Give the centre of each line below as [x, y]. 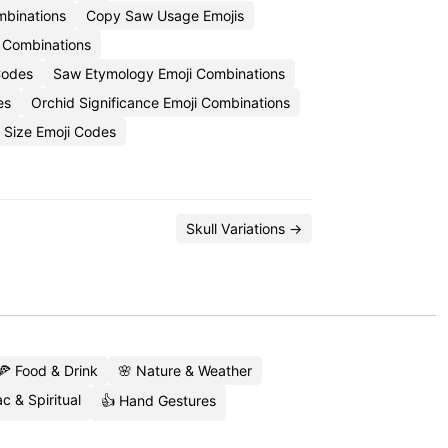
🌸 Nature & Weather [185, 370]
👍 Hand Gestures [158, 400]
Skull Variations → [244, 228]
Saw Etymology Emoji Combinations [169, 73]
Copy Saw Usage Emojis [165, 15]
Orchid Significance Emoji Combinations [160, 102]
